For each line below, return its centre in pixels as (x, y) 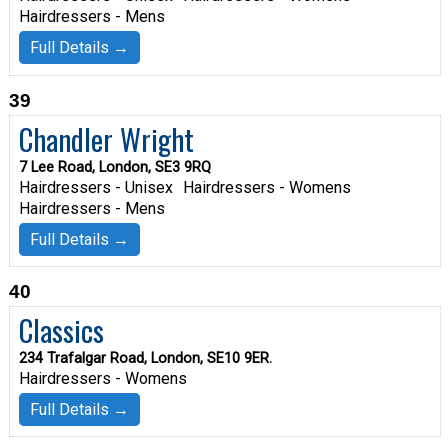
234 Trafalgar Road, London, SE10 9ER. (145, 358)
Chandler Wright (106, 138)
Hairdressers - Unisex (95, 187)
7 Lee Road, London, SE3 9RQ (114, 167)
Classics (61, 329)
